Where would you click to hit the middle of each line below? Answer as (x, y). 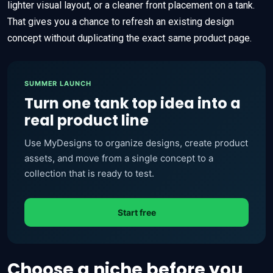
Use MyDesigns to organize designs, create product (136, 143)
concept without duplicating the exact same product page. (129, 38)
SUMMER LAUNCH (58, 84)
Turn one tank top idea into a (133, 104)
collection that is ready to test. (89, 174)
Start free (136, 213)
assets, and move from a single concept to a (119, 158)
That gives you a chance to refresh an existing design (121, 22)
